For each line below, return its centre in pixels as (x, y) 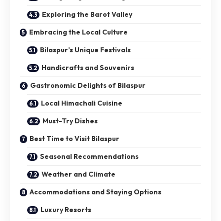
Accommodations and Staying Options (95, 192)
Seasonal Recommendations (89, 156)
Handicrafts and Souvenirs (88, 67)
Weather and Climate (78, 174)
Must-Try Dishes (70, 121)
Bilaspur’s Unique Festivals (85, 50)
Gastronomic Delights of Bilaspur (88, 85)
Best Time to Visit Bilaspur (74, 138)
